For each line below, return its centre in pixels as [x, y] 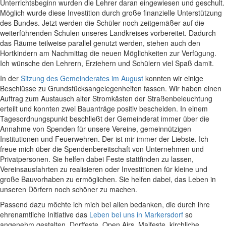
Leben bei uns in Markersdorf [135, 214]
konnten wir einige [173, 78]
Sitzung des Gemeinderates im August [81, 78]
